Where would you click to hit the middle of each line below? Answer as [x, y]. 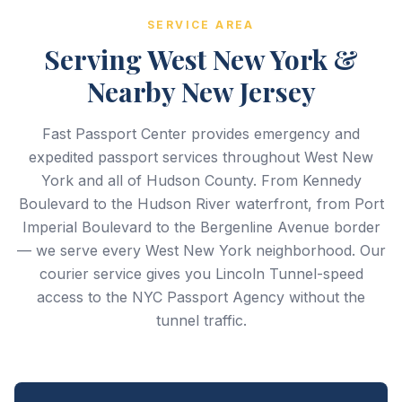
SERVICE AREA [201, 25]
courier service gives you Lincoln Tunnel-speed [201, 274]
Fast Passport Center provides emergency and [201, 134]
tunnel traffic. [201, 320]
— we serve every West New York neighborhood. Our [201, 250]
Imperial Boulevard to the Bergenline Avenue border [201, 227]
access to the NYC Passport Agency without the [201, 297]
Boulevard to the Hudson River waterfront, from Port [201, 204]
